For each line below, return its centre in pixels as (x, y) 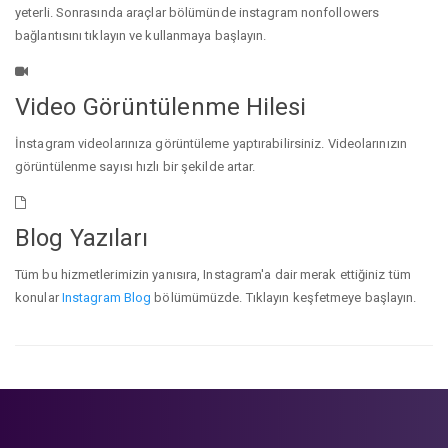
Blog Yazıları (82, 238)
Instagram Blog (106, 297)
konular (38, 297)
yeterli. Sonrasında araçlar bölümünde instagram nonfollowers (197, 12)
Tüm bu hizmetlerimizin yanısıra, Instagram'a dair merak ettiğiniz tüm (213, 274)
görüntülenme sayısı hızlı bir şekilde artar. (135, 166)
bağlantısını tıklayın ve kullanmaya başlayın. (141, 35)
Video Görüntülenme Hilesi (161, 107)
